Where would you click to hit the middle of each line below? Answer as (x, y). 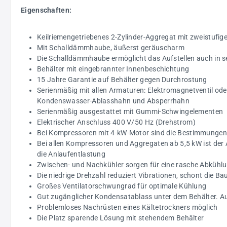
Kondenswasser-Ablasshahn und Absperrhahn (113, 101)
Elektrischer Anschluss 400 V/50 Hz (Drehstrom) (116, 122)
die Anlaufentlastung (71, 154)
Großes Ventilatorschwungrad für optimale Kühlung (122, 186)
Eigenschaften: (46, 10)
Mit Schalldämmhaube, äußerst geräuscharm (111, 48)
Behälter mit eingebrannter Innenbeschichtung (113, 69)
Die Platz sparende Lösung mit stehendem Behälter (121, 218)
